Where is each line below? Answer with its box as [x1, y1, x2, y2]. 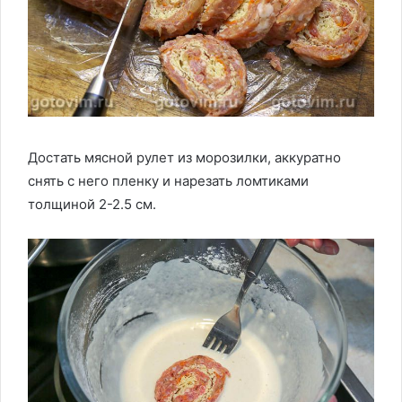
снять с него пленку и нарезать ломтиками [28, 172, 309, 190]
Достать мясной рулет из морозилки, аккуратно [28, 149, 341, 167]
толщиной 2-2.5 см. [28, 196, 156, 214]
